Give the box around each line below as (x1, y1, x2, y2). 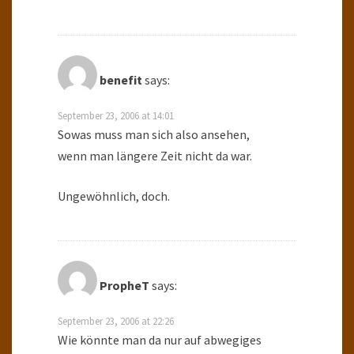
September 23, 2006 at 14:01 (58, 109, 174, 122)
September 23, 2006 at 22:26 (58, 314, 174, 328)
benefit (100, 72, 142, 88)
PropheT (100, 277, 149, 294)
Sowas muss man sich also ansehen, (58, 126, 250, 143)
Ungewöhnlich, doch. (58, 188, 170, 205)
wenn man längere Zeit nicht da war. (58, 148, 252, 164)
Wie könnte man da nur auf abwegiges (58, 332, 262, 348)
